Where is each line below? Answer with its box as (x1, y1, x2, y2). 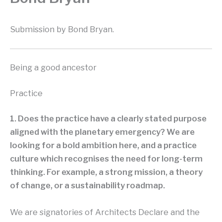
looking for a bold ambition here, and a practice (10, 140, 197, 151)
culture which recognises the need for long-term (10, 154, 203, 164)
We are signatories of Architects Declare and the (10, 207, 200, 217)
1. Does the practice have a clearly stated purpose (10, 113, 207, 124)
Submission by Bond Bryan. (10, 24, 114, 34)
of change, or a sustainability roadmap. (10, 180, 165, 191)
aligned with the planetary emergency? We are (10, 127, 195, 137)
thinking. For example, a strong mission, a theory (10, 167, 203, 177)
